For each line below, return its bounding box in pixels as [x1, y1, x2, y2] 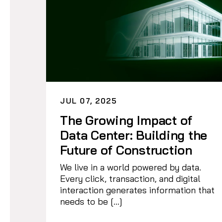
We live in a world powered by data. [60, 161, 202, 173]
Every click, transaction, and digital [60, 172, 201, 184]
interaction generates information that [60, 184, 215, 196]
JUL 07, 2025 [60, 96, 117, 106]
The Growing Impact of [60, 112, 193, 128]
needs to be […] [60, 195, 123, 207]
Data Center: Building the [60, 127, 208, 143]
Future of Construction [60, 142, 196, 158]
